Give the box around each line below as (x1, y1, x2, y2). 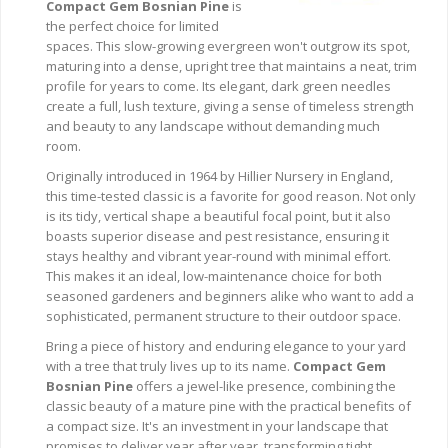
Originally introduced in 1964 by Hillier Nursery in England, (46, 167, 393, 185)
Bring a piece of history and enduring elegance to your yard (46, 337, 406, 355)
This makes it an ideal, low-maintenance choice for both (46, 267, 382, 285)
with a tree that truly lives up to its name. (46, 357, 293, 375)
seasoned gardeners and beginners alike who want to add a (46, 287, 414, 305)
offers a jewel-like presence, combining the (133, 377, 396, 395)
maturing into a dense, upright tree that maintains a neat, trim (46, 57, 417, 75)
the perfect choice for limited (46, 17, 219, 35)
